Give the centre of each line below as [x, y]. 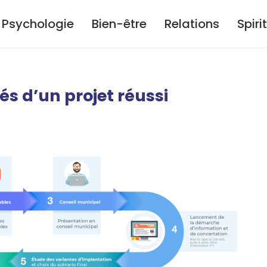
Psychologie [38, 24]
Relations [192, 24]
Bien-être [119, 24]
